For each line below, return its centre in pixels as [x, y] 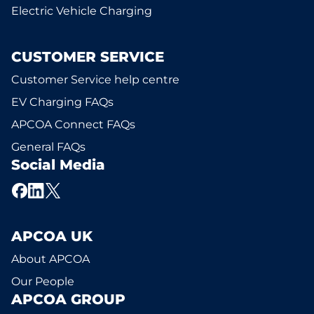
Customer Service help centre [95, 80]
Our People [43, 281]
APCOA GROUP [68, 299]
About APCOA [50, 259]
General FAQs [48, 147]
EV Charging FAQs [62, 102]
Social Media [58, 165]
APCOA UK [52, 236]
